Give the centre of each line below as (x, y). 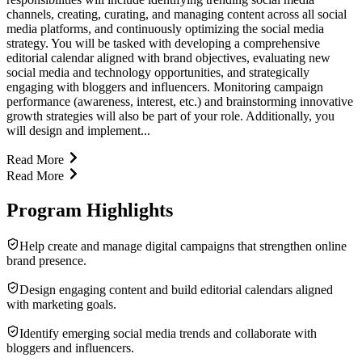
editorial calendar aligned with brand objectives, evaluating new (168, 57)
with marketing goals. (61, 304)
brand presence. (46, 260)
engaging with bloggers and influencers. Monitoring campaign (165, 86)
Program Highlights (90, 210)
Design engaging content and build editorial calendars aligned (176, 289)
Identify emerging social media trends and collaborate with (168, 333)
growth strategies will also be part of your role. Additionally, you (170, 116)
